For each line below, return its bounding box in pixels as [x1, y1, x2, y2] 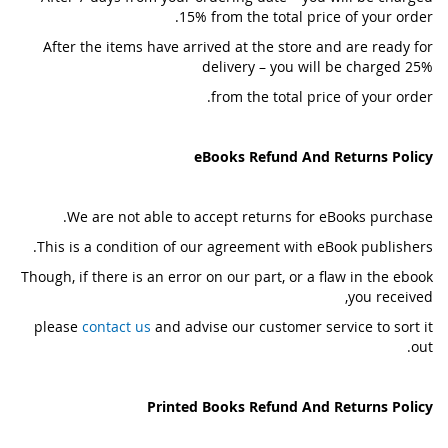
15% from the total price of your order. [179, 7, 433, 26]
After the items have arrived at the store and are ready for [43, 37, 433, 56]
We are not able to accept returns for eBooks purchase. [67, 207, 433, 226]
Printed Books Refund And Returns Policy [147, 397, 433, 416]
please [34, 317, 82, 336]
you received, [348, 287, 433, 306]
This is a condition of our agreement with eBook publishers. [37, 237, 433, 256]
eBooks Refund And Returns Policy [194, 147, 433, 166]
